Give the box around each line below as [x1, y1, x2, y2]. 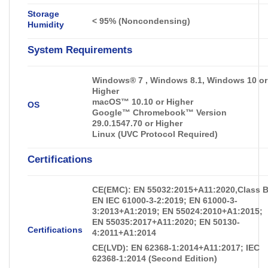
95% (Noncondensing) [99, 16, 191, 26]
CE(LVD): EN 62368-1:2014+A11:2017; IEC [92, 242, 260, 252]
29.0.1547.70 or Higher [92, 118, 183, 128]
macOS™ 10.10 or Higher [92, 96, 194, 106]
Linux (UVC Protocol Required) [92, 129, 218, 139]
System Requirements [28, 43, 132, 56]
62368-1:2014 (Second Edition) [92, 253, 218, 263]
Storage [28, 8, 59, 19]
